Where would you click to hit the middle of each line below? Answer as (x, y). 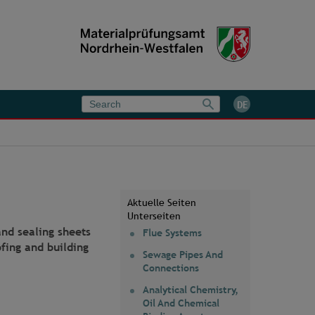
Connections (171, 268)
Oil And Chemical (181, 303)
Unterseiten (154, 216)
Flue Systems (172, 233)
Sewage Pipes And (183, 255)
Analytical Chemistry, (191, 290)
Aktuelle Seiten (162, 203)
